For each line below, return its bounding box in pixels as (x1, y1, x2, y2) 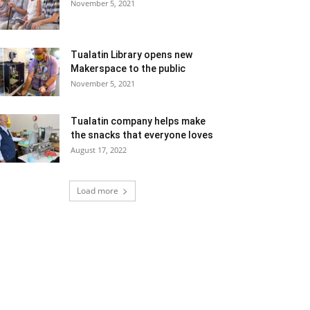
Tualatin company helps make (71, 116, 206, 127)
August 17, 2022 (71, 145, 127, 156)
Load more (77, 185, 118, 197)
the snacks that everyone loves (71, 129, 213, 141)
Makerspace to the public (71, 63, 185, 75)
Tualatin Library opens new (71, 49, 192, 61)
